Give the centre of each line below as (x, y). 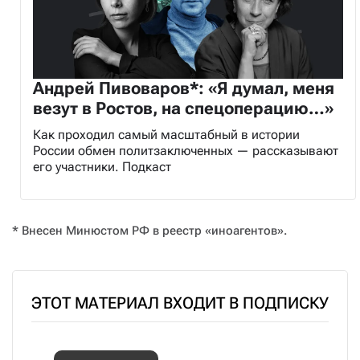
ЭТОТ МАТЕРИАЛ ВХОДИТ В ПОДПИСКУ (180, 303)
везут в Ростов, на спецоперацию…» (183, 108)
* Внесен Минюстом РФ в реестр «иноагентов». (149, 230)
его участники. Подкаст (102, 166)
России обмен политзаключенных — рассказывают (186, 150)
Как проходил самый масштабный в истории (166, 134)
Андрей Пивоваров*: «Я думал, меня (184, 88)
